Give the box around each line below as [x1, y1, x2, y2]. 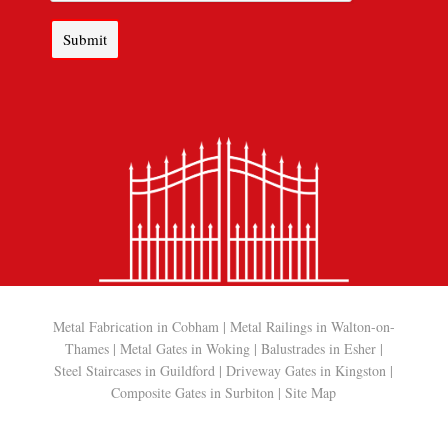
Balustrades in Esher [260, 338, 376, 358]
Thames [64, 338, 109, 358]
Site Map [285, 382, 337, 402]
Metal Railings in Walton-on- [229, 316, 395, 336]
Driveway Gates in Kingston [226, 360, 387, 380]
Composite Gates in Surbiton [111, 382, 275, 402]
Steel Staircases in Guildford [54, 360, 216, 380]
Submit [63, 29, 108, 50]
